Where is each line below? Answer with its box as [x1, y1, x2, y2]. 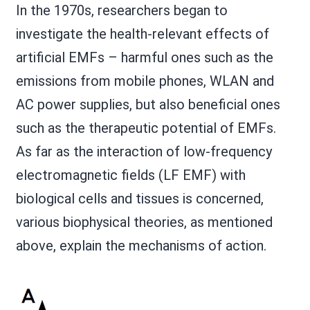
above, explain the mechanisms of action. [15, 237, 266, 254]
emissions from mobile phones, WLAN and [15, 72, 274, 89]
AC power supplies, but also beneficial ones [15, 95, 280, 113]
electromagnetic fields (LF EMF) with [15, 166, 246, 183]
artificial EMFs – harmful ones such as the [15, 48, 273, 66]
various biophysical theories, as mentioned [15, 213, 273, 230]
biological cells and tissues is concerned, [15, 190, 264, 207]
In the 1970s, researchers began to [15, 1, 228, 19]
